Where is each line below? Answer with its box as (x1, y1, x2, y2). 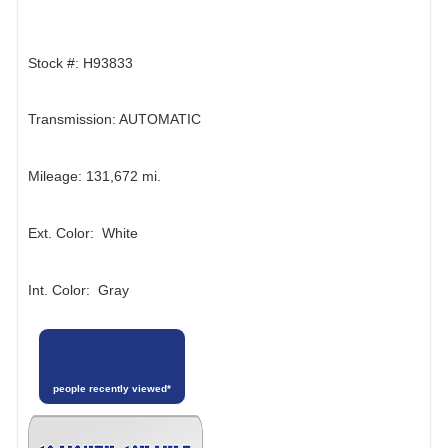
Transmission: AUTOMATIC (28, 111, 201, 128)
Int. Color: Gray (28, 281, 129, 298)
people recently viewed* (52, 383, 171, 395)
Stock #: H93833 (28, 54, 133, 71)
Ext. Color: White (28, 224, 138, 241)
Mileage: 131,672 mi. (28, 168, 161, 185)
